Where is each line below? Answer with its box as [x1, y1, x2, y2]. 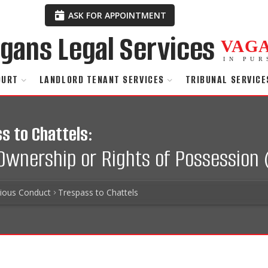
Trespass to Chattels [58, 186, 138, 198]
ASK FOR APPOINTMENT [66, 9, 167, 21]
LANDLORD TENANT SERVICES [39, 73, 165, 87]
